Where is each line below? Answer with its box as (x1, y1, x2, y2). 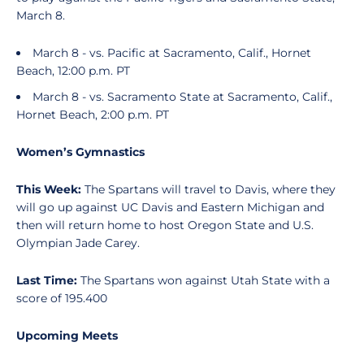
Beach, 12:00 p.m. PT (16, 63, 130, 78)
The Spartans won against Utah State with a (80, 273, 330, 288)
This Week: (16, 182, 84, 197)
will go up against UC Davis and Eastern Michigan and (16, 200, 324, 214)
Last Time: (16, 273, 80, 288)
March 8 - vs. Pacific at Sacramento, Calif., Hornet (32, 45, 311, 60)
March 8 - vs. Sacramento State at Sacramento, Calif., (32, 89, 332, 104)
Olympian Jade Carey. (16, 236, 143, 250)
